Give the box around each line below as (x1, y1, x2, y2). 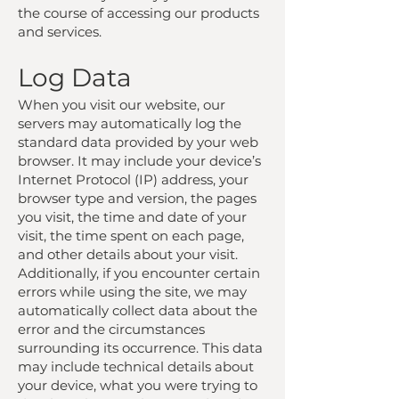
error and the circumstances (18, 321, 205, 338)
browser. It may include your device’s (18, 152, 261, 169)
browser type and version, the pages (18, 190, 256, 207)
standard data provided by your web (18, 134, 258, 151)
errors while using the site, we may (18, 283, 247, 300)
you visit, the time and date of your (18, 208, 247, 225)
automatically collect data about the (18, 302, 257, 319)
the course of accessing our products (18, 4, 259, 21)
